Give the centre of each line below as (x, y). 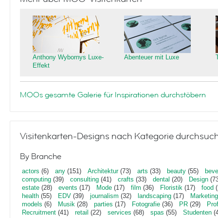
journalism (104, 196)
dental (161, 179)
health (30, 196)
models (32, 204)
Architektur (103, 171)
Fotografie (146, 204)
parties (103, 204)
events (68, 188)
